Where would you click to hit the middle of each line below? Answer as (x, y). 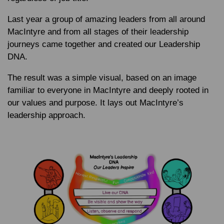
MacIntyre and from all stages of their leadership (98, 32)
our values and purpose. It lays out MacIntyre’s (95, 103)
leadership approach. (48, 115)
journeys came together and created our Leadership (104, 44)
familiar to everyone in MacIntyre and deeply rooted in (108, 90)
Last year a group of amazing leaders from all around (106, 19)
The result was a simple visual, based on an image (102, 78)
